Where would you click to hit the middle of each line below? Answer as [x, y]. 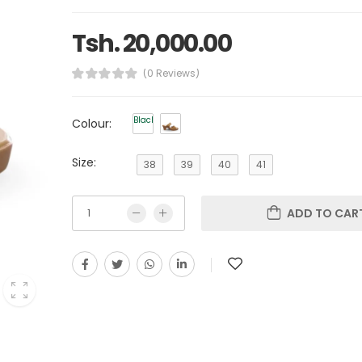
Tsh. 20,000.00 [152, 43]
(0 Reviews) [171, 73]
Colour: [92, 123]
